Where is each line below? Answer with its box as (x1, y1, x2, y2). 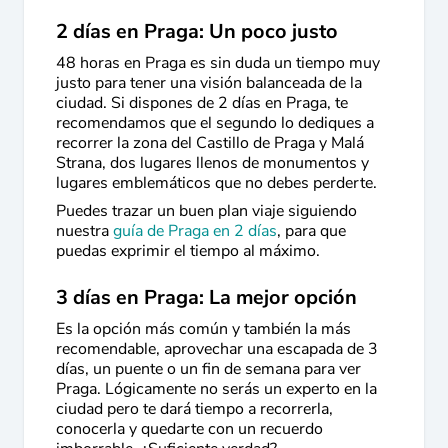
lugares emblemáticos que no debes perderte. (56, 172, 377, 194)
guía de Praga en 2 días (113, 220, 277, 242)
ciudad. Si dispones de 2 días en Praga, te (56, 92, 348, 114)
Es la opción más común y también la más (56, 318, 351, 340)
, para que (277, 220, 346, 242)
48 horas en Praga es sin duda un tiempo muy (56, 52, 380, 74)
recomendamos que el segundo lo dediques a (56, 112, 374, 134)
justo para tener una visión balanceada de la (56, 72, 362, 94)
